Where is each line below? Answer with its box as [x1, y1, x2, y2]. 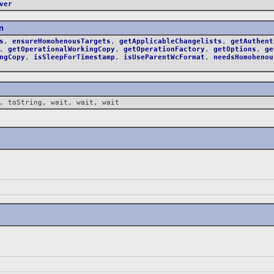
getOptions [213, 45, 256, 53]
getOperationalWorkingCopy [8, 45, 115, 53]
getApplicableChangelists [119, 37, 222, 45]
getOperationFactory [124, 45, 205, 53]
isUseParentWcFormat [124, 53, 205, 61]
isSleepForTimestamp [34, 53, 115, 61]
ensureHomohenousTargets [12, 37, 111, 45]
